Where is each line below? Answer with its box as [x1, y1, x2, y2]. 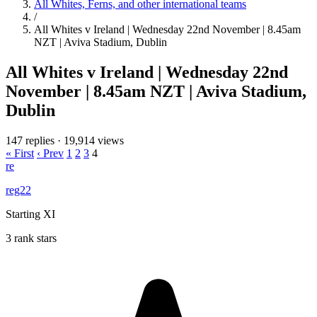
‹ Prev [37, 146, 64, 159]
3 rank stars [6, 231, 57, 244]
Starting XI [6, 207, 55, 220]
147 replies [6, 134, 54, 146]
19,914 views [64, 134, 124, 146]
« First [6, 146, 34, 159]
